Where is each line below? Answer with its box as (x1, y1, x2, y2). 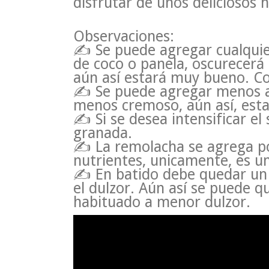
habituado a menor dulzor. (73, 193, 250, 211)
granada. (73, 124, 132, 142)
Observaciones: (73, 28, 174, 46)
